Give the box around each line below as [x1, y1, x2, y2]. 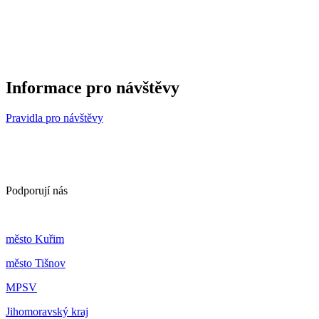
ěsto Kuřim [14, 233, 64, 246]
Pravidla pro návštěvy [6, 112, 103, 125]
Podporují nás [6, 184, 70, 197]
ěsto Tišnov [14, 257, 66, 270]
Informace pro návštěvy [6, 78, 179, 98]
